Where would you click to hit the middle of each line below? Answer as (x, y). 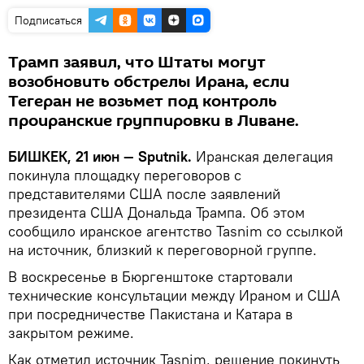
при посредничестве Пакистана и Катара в (150, 314)
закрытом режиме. (71, 332)
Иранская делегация (264, 156)
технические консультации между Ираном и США (174, 295)
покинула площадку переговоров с (125, 175)
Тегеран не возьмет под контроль (143, 101)
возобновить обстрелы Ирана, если (149, 82)
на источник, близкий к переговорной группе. (162, 249)
